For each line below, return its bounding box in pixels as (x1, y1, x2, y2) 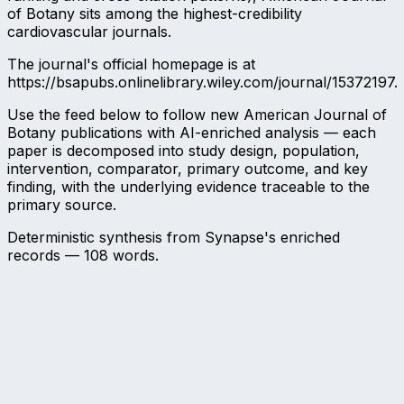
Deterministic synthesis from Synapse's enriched (7, 228, 340, 247)
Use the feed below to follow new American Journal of (7, 106, 387, 124)
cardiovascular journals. (7, 23, 171, 41)
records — (7, 246, 84, 265)
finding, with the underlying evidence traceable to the (7, 178, 370, 197)
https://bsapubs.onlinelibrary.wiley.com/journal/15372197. (7, 73, 398, 92)
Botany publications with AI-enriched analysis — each (7, 124, 376, 142)
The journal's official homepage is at (7, 55, 255, 74)
